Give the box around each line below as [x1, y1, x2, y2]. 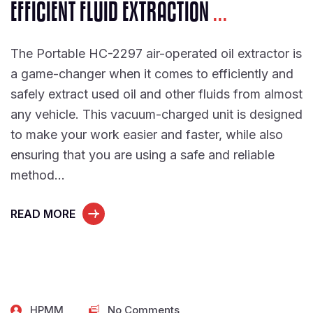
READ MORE [10, 207, 75, 221]
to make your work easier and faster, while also [10, 127, 283, 142]
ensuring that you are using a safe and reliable [10, 147, 275, 162]
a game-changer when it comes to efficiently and [10, 66, 293, 81]
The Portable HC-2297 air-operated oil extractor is [10, 46, 302, 61]
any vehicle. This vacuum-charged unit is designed [10, 107, 303, 122]
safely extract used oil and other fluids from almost [10, 87, 303, 101]
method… [10, 168, 65, 182]
